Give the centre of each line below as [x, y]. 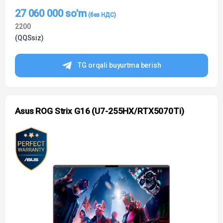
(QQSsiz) [29, 38]
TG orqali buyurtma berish [119, 65]
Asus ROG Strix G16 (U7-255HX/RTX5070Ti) [100, 111]
